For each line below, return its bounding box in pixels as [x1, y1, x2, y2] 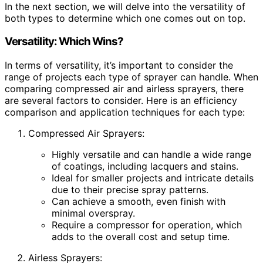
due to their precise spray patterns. [52, 184, 208, 196]
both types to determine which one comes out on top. [5, 12, 245, 24]
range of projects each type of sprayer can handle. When [5, 71, 258, 83]
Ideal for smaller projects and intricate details [52, 172, 254, 184]
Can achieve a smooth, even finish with [52, 195, 225, 208]
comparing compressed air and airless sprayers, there [5, 83, 244, 95]
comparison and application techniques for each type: [5, 106, 245, 119]
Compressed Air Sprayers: [28, 127, 144, 140]
